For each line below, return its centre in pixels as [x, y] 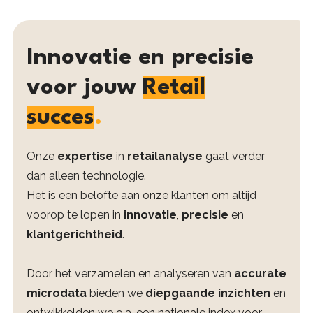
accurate [260, 274]
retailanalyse [166, 156]
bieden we [116, 293]
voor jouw [84, 88]
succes [60, 118]
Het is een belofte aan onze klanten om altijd [141, 195]
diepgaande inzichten [209, 293]
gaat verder [235, 156]
